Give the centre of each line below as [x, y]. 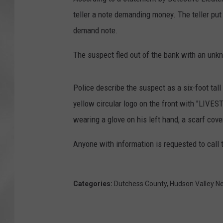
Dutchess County [140, 184]
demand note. [96, 31]
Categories [92, 184]
